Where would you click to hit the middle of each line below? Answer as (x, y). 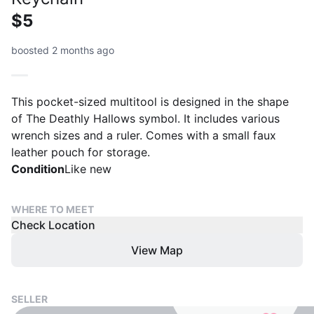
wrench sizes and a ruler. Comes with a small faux (144, 135)
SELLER (29, 299)
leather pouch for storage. (81, 152)
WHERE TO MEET (53, 209)
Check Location (53, 225)
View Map (157, 250)
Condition (38, 169)
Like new (88, 169)
